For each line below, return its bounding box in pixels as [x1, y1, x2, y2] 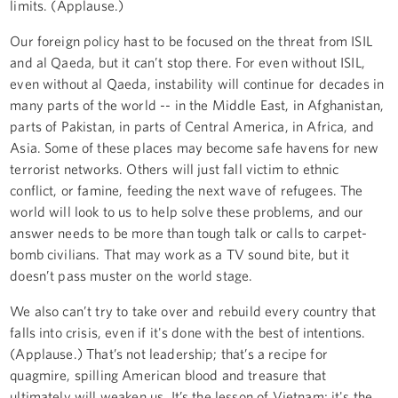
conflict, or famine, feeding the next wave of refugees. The [10, 181, 363, 198]
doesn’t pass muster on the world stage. [10, 267, 253, 283]
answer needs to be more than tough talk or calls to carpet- [10, 224, 368, 241]
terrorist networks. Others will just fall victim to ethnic [10, 160, 339, 177]
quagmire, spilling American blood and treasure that [10, 366, 327, 383]
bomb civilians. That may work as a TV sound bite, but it [10, 245, 350, 262]
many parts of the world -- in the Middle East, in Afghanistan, [10, 96, 385, 113]
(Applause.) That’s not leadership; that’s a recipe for [10, 345, 328, 362]
